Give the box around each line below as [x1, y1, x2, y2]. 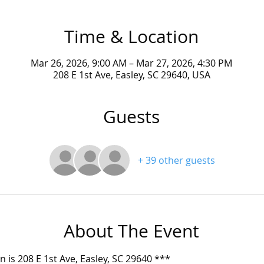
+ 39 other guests [137, 154, 215, 167]
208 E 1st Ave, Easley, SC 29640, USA [52, 68, 210, 81]
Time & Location [64, 25, 199, 48]
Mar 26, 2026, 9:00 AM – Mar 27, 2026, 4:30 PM [31, 57, 232, 70]
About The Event [64, 219, 199, 243]
